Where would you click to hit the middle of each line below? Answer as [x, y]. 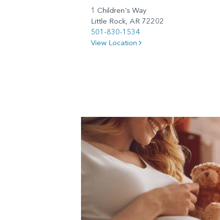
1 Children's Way [118, 10]
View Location [115, 42]
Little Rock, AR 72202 [127, 21]
